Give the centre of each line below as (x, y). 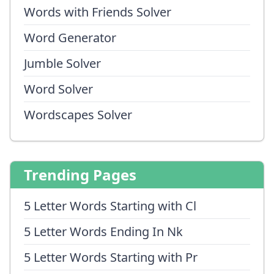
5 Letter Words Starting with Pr (111, 257)
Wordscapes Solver (78, 115)
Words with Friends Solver (98, 12)
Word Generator (70, 38)
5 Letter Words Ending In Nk (103, 231)
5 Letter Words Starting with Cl (110, 206)
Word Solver (58, 89)
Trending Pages (80, 175)
